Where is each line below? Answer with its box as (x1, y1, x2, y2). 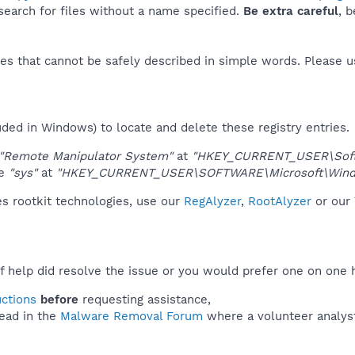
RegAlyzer (184, 193, 241, 208)
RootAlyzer (248, 193, 311, 208)
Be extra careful (243, 3, 338, 18)
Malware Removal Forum (60, 308, 203, 323)
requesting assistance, (78, 292, 211, 307)
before (40, 292, 78, 307)
